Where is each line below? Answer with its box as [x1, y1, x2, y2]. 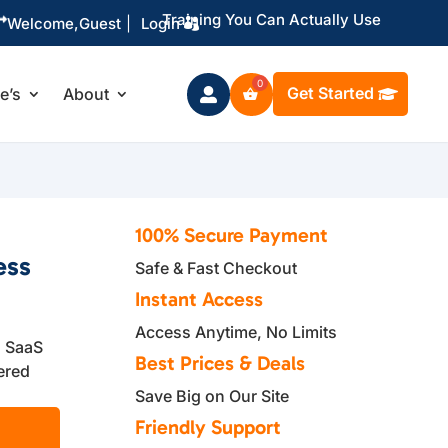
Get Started [286, 83, 374, 103]
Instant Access [135, 287, 264, 311]
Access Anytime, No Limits [135, 322, 338, 342]
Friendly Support [135, 415, 282, 439]
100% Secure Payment [135, 223, 329, 247]
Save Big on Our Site [135, 386, 290, 406]
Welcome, [6, 13, 79, 33]
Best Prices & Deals [135, 351, 306, 375]
